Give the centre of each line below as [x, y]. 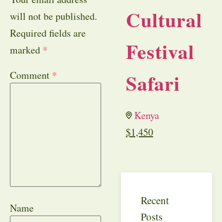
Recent [155, 200]
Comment [31, 75]
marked [26, 50]
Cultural [164, 20]
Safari [153, 83]
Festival [160, 52]
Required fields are [48, 33]
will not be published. [54, 16]
